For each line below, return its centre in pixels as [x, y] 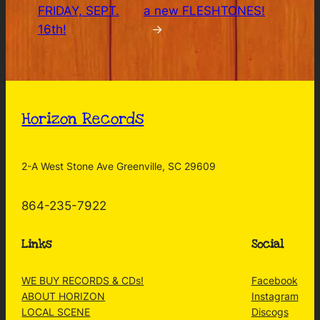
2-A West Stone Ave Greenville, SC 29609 [119, 166]
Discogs [270, 311]
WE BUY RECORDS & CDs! [83, 280]
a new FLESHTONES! [204, 11]
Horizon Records [83, 119]
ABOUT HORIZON [64, 296]
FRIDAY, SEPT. [78, 11]
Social [267, 244]
